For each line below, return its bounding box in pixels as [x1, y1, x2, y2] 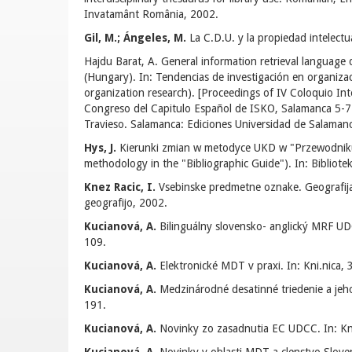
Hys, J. [84, 141, 116, 154]
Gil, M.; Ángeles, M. [84, 31, 186, 44]
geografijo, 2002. [84, 196, 167, 209]
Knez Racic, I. [84, 181, 156, 193]
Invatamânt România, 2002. [84, 8, 218, 20]
